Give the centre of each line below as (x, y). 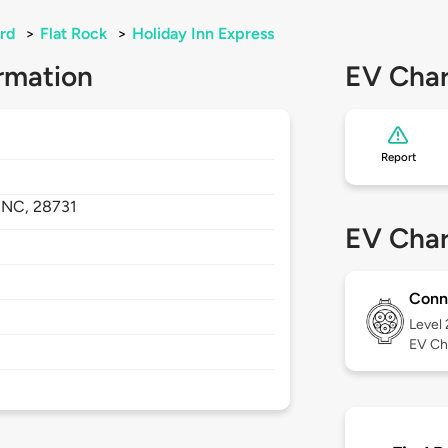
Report (398, 157)
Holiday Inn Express (203, 34)
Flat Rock (73, 34)
